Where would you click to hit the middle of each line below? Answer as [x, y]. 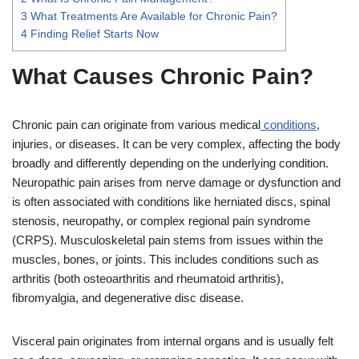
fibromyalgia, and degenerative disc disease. [129, 297]
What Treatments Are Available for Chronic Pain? [152, 16]
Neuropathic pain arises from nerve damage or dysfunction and [176, 182]
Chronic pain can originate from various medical [136, 124]
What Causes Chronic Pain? [163, 76]
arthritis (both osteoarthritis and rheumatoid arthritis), [148, 278]
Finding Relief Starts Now [93, 33]
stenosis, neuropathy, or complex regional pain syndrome [161, 220]
